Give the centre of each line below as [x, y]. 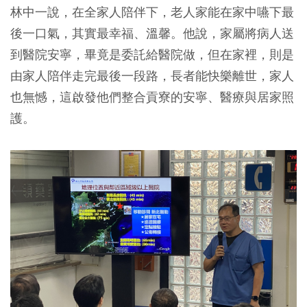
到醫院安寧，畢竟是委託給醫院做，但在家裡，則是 [152, 54]
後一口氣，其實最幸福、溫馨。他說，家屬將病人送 [152, 33]
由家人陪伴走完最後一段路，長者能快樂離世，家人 [152, 75]
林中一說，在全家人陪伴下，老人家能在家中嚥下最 [152, 12]
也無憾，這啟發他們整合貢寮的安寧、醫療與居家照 [152, 97]
